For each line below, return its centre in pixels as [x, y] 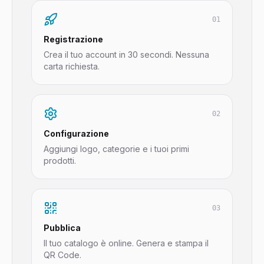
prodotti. [60, 161]
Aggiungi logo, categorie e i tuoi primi [116, 149]
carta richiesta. [72, 66]
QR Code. [62, 255]
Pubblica [62, 228]
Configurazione [76, 133]
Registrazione [73, 39]
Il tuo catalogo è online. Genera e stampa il [126, 243]
